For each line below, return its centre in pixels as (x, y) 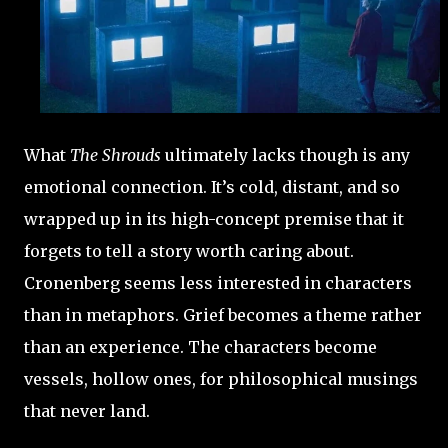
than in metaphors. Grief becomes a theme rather (223, 315)
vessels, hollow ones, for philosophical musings (221, 379)
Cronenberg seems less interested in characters (218, 283)
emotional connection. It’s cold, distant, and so (212, 187)
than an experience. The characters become (200, 347)
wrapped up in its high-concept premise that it (214, 219)
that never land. (87, 411)
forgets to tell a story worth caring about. (189, 251)
